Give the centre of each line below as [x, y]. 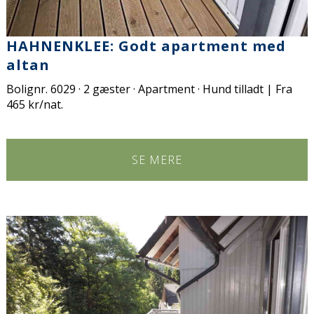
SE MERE [157, 160]
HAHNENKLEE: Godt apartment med [146, 46]
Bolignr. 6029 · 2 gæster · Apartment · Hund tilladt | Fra [150, 89]
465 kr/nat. [35, 105]
